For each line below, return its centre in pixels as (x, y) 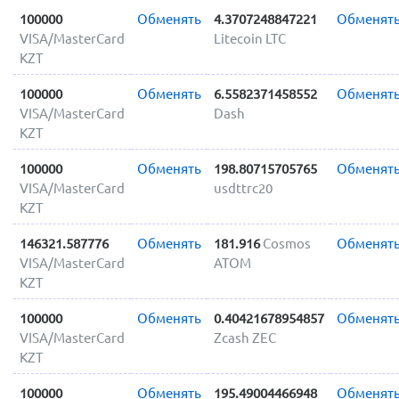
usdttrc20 (243, 188)
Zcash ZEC (244, 338)
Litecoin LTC (249, 38)
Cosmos (286, 243)
